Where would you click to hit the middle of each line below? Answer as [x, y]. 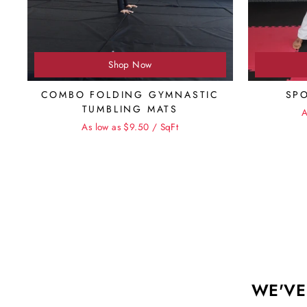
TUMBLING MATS [130, 109]
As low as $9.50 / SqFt [130, 126]
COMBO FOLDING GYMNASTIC [130, 94]
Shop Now [130, 64]
